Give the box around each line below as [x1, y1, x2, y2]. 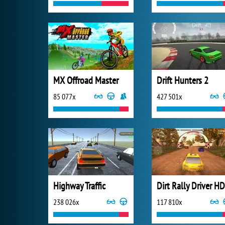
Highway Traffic [53, 179, 105, 192]
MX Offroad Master [53, 74, 119, 87]
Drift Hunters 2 [157, 74, 208, 87]
